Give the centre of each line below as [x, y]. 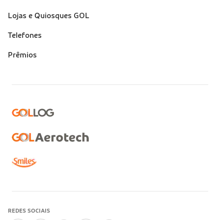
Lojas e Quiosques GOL [49, 15]
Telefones [25, 35]
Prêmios [22, 55]
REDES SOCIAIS [29, 210]
